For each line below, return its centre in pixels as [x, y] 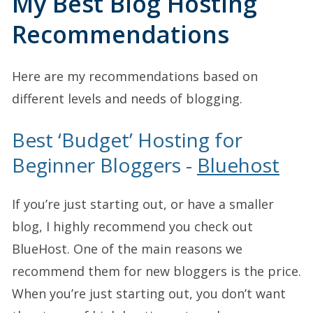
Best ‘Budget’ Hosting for [127, 140]
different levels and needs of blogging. [127, 99]
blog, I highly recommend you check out [132, 227]
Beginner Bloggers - [104, 165]
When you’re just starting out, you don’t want [149, 294]
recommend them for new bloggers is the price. [156, 271]
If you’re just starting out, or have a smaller [143, 204]
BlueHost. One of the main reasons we [127, 249]
